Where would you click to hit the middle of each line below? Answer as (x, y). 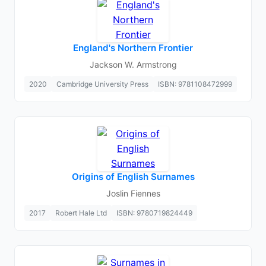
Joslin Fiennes (133, 193)
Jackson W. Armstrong (133, 64)
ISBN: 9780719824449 (154, 213)
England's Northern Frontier (133, 48)
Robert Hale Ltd (81, 213)
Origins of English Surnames (133, 177)
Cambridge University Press (102, 84)
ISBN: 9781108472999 (195, 84)
